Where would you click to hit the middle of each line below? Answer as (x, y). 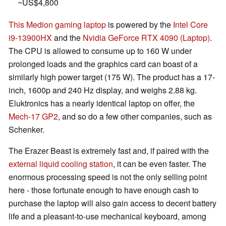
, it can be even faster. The (160, 164)
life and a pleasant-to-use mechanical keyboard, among (107, 216)
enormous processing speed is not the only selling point (108, 177)
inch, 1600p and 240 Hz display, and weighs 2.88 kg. (103, 90)
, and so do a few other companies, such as (135, 117)
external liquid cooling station (61, 164)
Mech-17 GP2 (33, 117)
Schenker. (26, 130)
